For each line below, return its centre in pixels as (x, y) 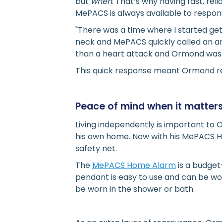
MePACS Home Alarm (134, 165)
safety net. (96, 148)
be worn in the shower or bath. (135, 189)
